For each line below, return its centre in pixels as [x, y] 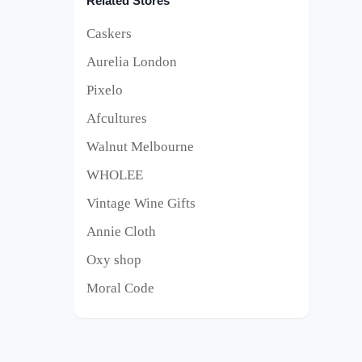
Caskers [109, 33]
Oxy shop [114, 260]
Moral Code [120, 288]
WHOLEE [115, 175]
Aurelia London [132, 61]
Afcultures [117, 118]
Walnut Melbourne [140, 147]
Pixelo [105, 90]
